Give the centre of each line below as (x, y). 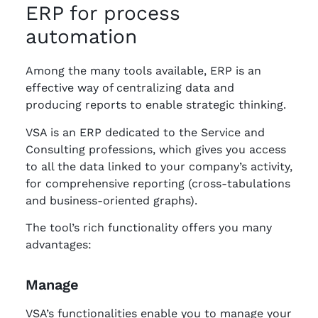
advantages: (59, 245)
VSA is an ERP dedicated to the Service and (145, 132)
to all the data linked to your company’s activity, (159, 166)
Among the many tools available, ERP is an (143, 71)
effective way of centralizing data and (130, 88)
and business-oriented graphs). (111, 200)
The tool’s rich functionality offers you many (149, 228)
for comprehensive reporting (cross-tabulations (158, 183)
